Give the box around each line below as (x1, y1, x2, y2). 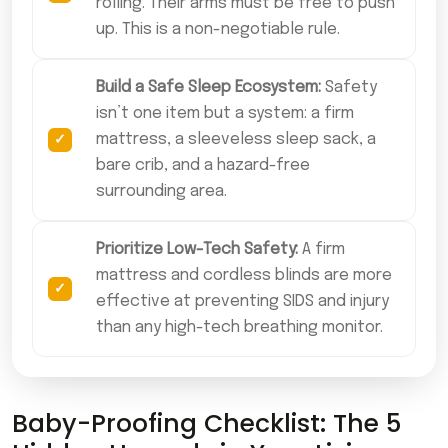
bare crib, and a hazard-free (96, 156, 310, 174)
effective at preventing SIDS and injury (96, 292, 389, 310)
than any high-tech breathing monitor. (96, 318, 383, 336)
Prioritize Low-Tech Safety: (96, 240, 298, 258)
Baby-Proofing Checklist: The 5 (12, 405, 401, 441)
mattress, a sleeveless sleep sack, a (96, 130, 376, 148)
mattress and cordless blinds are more (96, 266, 392, 284)
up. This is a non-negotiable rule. (96, 20, 340, 38)
